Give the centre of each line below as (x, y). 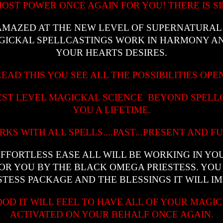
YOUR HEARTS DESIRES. (111, 52)
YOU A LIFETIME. (111, 110)
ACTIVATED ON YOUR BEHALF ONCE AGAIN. (111, 214)
